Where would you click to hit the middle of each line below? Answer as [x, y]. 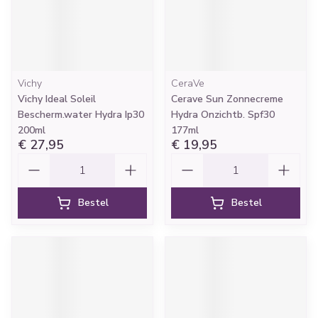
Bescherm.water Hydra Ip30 [81, 115]
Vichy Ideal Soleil [57, 99]
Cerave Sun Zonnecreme [227, 99]
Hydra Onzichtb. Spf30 [223, 115]
